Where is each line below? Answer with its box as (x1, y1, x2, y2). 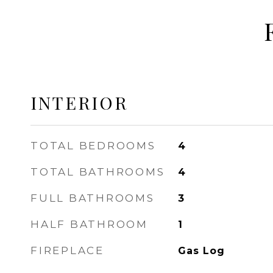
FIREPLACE (30, 244, 104, 257)
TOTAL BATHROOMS (30, 166, 165, 178)
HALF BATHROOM (30, 218, 148, 230)
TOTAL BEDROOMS (30, 140, 156, 152)
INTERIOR (30, 91, 128, 114)
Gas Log (177, 245, 225, 257)
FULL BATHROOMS (30, 192, 155, 204)
